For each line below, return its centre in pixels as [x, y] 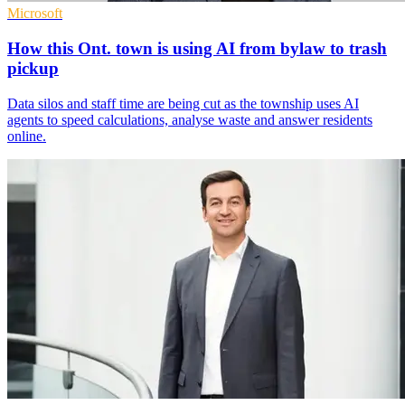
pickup [33, 68]
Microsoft [35, 14]
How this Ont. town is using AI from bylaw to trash [197, 48]
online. [27, 136]
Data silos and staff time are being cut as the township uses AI [183, 103]
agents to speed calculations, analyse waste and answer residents [190, 119]
